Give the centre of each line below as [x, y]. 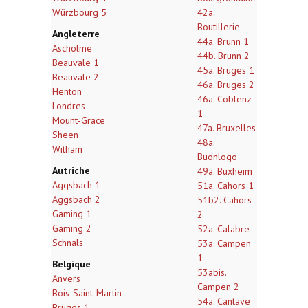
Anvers [66, 278]
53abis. [212, 272]
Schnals [68, 243]
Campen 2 [218, 287]
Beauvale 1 [76, 63]
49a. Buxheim [225, 171]
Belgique [71, 264]
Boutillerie [219, 27]
